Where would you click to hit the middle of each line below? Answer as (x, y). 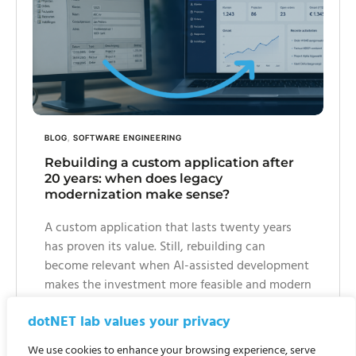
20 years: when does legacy (133, 179)
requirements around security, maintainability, (171, 305)
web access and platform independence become (177, 324)
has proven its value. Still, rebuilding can (155, 248)
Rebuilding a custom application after (169, 163)
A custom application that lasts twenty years (168, 228)
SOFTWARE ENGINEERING (128, 138)
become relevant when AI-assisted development (177, 267)
